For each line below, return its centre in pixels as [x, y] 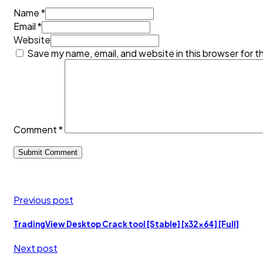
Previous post [43, 200]
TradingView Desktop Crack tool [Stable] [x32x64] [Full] [126, 224]
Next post [36, 248]
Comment [36, 129]
